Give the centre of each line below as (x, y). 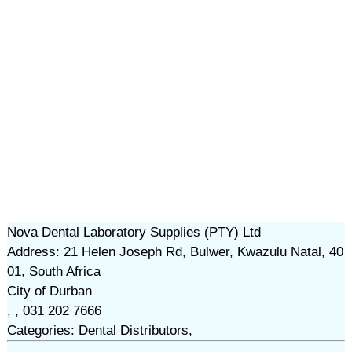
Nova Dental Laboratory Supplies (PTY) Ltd (134, 232)
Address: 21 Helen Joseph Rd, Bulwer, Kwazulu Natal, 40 (175, 252)
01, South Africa (53, 271)
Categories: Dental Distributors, (99, 330)
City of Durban (49, 291)
